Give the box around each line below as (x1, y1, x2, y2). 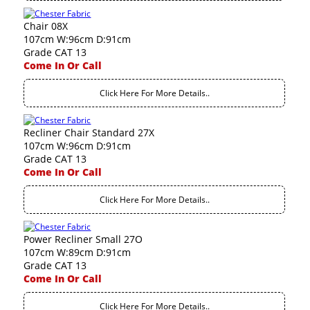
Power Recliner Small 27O (24, 232, 143, 246)
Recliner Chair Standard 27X (24, 126, 155, 139)
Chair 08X (24, 19, 69, 33)
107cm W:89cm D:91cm (24, 246, 131, 259)
